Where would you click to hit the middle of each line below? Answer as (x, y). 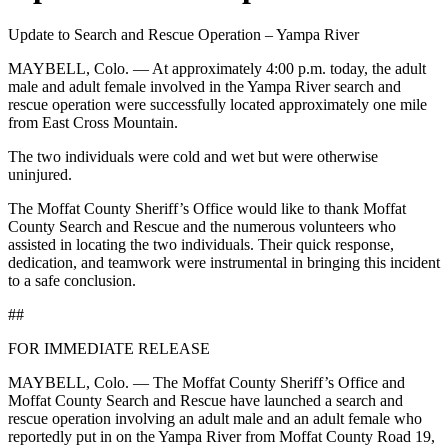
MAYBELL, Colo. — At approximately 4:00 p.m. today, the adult (217, 69)
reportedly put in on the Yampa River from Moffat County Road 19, (221, 437)
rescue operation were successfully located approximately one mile (217, 105)
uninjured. (40, 175)
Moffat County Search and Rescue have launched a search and (205, 401)
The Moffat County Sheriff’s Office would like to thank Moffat (207, 209)
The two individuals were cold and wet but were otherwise (193, 157)
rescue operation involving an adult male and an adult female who (215, 419)
